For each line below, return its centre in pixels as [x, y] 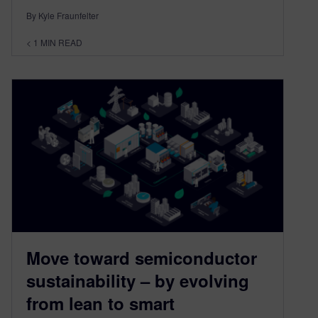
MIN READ [61, 43]
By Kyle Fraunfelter [62, 16]
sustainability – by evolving [138, 281]
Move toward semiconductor [142, 258]
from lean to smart [100, 303]
